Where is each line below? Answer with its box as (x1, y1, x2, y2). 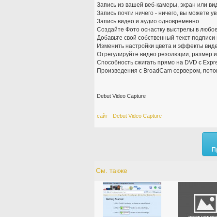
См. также (95, 166, 127, 174)
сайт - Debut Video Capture (96, 112, 162, 119)
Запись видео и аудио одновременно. (96, 17, 201, 25)
